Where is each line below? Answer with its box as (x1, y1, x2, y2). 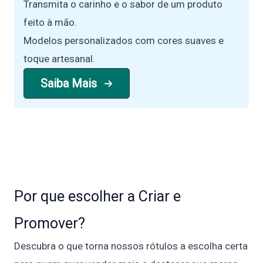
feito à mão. (23, 16, 77, 28)
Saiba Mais (41, 76, 97, 90)
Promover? (14, 215, 85, 232)
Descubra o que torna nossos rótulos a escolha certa (14, 240, 248, 252)
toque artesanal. (23, 53, 95, 65)
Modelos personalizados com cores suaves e (23, 35, 224, 46)
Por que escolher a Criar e (14, 188, 181, 205)
